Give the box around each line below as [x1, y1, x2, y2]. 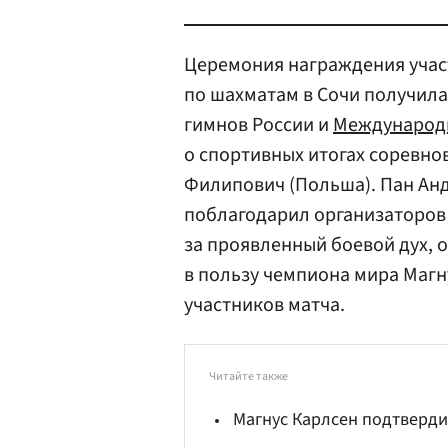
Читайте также [209, 368, 288, 385]
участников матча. [184, 291, 345, 319]
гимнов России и [184, 111, 333, 139]
